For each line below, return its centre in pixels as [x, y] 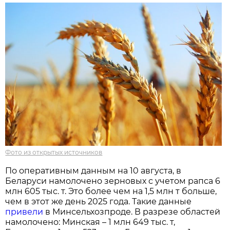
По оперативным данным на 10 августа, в [93, 171]
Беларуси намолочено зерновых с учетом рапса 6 [113, 181]
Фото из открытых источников [54, 152]
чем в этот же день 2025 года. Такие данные [99, 202]
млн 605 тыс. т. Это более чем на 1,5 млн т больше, [111, 191]
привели [24, 212]
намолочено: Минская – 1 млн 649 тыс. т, [90, 222]
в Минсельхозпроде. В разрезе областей [132, 212]
